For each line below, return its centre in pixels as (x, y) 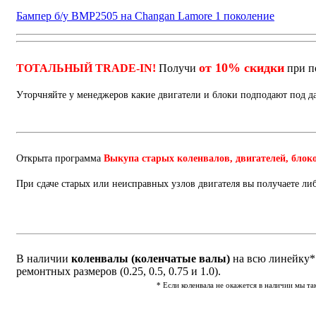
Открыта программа (60, 159)
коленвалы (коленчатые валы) (149, 259)
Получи (177, 68)
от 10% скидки (242, 68)
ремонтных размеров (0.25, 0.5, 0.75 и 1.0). (119, 272)
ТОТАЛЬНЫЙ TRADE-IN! (86, 68)
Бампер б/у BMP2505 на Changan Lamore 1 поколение (145, 16)
